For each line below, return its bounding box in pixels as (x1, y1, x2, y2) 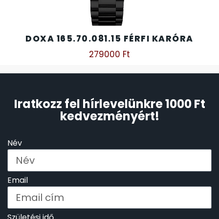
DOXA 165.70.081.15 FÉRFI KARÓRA (25, 33, 194, 45)
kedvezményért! (60, 108, 159, 125)
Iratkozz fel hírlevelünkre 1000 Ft (14, 96, 205, 112)
